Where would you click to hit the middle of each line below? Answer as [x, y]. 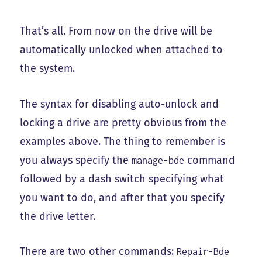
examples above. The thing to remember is [123, 141]
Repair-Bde [203, 252]
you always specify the [76, 160]
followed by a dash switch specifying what [122, 179]
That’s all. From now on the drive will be [116, 31]
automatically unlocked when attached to [122, 49]
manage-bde [158, 160]
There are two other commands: [99, 252]
